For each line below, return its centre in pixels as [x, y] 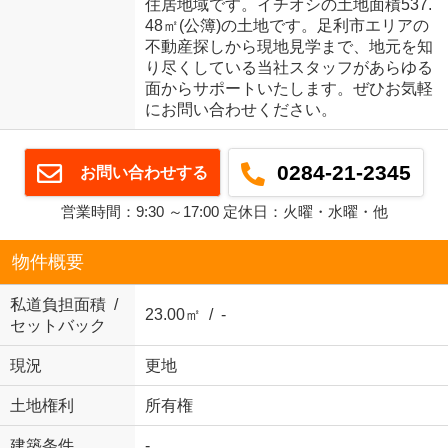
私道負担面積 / [63, 305]
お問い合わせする [138, 173]
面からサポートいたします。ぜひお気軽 [288, 89]
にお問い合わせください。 [240, 110]
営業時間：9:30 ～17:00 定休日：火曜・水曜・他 [224, 212]
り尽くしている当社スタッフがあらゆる [288, 68]
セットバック [57, 326]
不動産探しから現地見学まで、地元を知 [288, 47]
